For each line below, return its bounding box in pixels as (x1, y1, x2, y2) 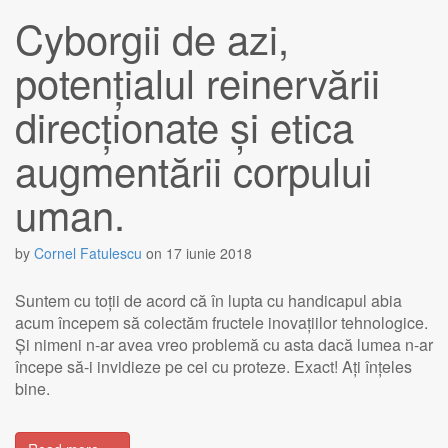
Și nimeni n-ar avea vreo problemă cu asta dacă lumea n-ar (15, 333, 433, 356)
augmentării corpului (15, 141, 372, 198)
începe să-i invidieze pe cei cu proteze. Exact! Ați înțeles (15, 355, 412, 378)
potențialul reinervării (15, 53, 380, 110)
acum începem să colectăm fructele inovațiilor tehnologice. (15, 311, 428, 334)
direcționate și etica (15, 97, 354, 154)
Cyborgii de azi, (15, 9, 289, 66)
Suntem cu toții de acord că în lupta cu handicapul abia (15, 289, 402, 312)
